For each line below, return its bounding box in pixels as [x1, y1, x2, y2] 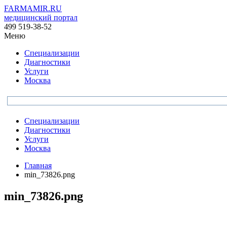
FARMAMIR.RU [4, 4, 62, 13]
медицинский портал [4, 13, 78, 22]
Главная [24, 161, 52, 170]
